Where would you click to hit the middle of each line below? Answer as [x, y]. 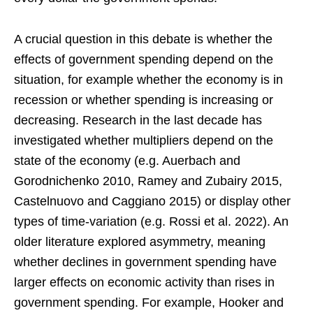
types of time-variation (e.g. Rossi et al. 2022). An [151, 221]
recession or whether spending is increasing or [144, 100]
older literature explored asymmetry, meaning [140, 241]
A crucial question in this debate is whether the [143, 39]
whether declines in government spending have [145, 262]
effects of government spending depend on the [144, 59]
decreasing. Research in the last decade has [138, 120]
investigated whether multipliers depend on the [144, 140]
